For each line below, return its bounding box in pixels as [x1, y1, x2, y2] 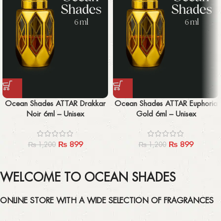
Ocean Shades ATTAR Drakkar [5, 98, 106, 108]
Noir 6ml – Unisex [27, 109, 84, 118]
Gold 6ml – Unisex [136, 109, 196, 118]
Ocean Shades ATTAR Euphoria [114, 98, 218, 108]
